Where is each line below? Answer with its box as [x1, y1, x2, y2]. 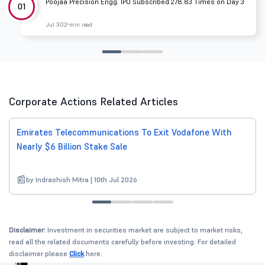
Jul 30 [46, 21, 64, 29]
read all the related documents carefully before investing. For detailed [9, 237, 236, 247]
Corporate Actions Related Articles [9, 95, 178, 109]
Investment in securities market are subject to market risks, [46, 225, 243, 235]
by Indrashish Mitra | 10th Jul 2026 [26, 175, 137, 185]
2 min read [64, 21, 92, 29]
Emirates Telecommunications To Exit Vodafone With [17, 127, 232, 138]
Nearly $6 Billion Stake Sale [17, 141, 127, 153]
